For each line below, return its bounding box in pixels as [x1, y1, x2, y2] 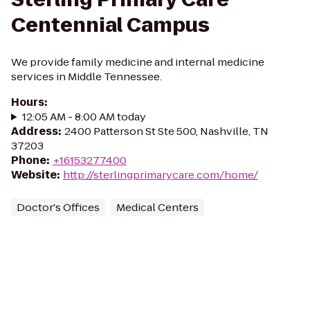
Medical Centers [116, 200, 199, 215]
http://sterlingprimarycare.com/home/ [63, 167, 258, 182]
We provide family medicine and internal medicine [11, 55, 264, 69]
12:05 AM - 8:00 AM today [21, 109, 146, 124]
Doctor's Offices [17, 200, 100, 215]
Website [11, 167, 57, 182]
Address [11, 124, 58, 138]
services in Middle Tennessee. [11, 69, 162, 84]
